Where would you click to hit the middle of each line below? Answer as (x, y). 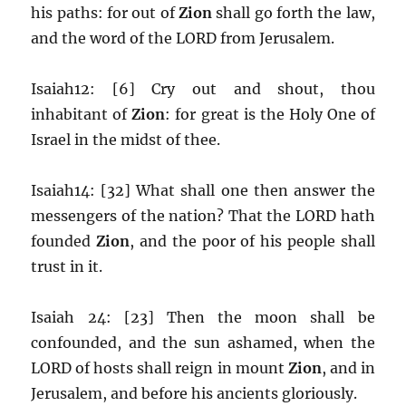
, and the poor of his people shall (252, 241)
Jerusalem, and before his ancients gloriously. (194, 393)
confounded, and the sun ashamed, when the (203, 342)
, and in (348, 367)
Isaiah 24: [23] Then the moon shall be (203, 317)
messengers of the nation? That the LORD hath (203, 215)
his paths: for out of (105, 12)
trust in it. (67, 266)
